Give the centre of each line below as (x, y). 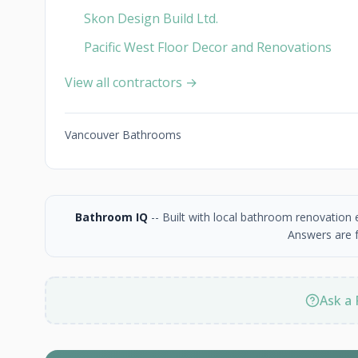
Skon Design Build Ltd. (151, 18)
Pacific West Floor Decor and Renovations (208, 47)
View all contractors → (131, 82)
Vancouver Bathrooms (123, 135)
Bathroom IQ (111, 217)
